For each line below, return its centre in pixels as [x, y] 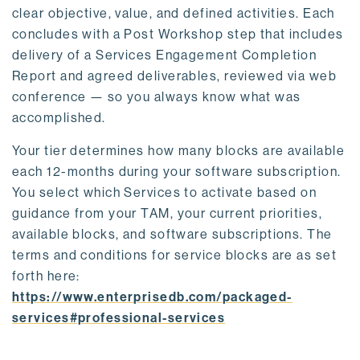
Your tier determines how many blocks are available [179, 150]
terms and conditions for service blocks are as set [175, 255]
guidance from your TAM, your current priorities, [168, 213]
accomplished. [61, 117]
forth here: [46, 276]
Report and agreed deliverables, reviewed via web [175, 76]
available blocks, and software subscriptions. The [172, 234]
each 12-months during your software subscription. [177, 171]
